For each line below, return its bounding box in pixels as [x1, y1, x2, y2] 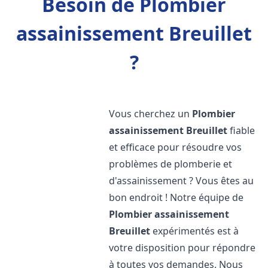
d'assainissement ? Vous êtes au [109, 174, 254, 187]
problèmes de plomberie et [109, 157, 233, 170]
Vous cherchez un [109, 107, 193, 120]
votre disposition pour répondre [109, 241, 256, 254]
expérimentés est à [150, 224, 239, 237]
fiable [227, 124, 255, 137]
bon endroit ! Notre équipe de [109, 191, 244, 204]
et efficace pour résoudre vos [109, 141, 242, 154]
